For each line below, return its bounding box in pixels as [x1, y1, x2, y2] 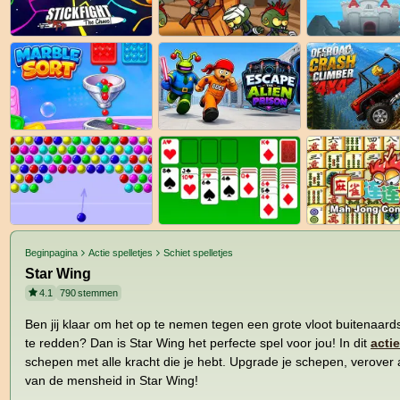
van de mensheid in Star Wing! [25, 372, 198, 387]
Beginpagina [25, 246, 78, 258]
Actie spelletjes [88, 246, 154, 258]
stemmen [78, 287, 119, 298]
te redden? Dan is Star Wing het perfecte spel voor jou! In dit [25, 335, 371, 350]
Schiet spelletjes [163, 246, 234, 258]
